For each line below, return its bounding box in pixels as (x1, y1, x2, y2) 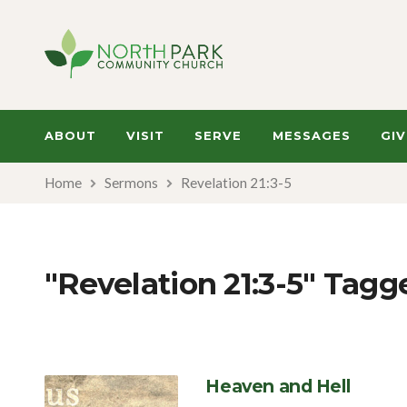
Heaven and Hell (205, 375, 351, 397)
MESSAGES (272, 128, 351, 143)
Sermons (104, 174, 158, 191)
